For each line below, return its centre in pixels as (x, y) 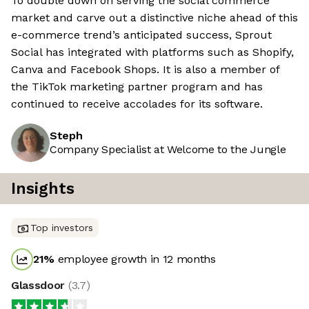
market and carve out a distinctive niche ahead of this (154, 18)
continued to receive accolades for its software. (137, 104)
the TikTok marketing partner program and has (137, 87)
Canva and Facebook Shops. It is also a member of (145, 70)
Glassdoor (40, 286)
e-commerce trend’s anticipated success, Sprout (141, 35)
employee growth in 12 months (135, 259)
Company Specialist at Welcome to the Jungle (168, 150)
